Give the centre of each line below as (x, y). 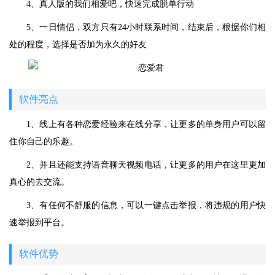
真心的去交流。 (39, 182)
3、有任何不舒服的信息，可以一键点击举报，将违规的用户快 (146, 205)
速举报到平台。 (39, 223)
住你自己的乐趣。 (44, 141)
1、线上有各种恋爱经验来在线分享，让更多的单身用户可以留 (146, 124)
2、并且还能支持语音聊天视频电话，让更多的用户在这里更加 (146, 165)
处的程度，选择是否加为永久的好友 (78, 45)
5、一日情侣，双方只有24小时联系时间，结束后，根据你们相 (146, 27)
